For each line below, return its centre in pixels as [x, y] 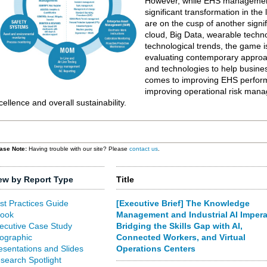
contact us [144, 149]
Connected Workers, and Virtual [181, 237]
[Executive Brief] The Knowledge [183, 203]
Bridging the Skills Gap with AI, [179, 226]
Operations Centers [156, 249]
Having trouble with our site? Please [78, 149]
